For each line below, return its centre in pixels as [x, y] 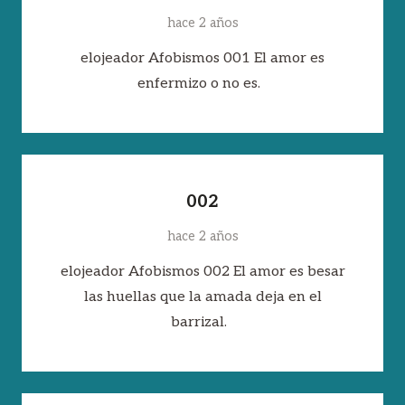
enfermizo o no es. [202, 83]
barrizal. [202, 323]
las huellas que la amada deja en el [202, 297]
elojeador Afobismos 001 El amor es [202, 58]
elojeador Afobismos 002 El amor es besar [202, 272]
